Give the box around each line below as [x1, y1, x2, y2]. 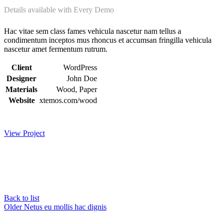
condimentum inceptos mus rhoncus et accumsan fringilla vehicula [4, 36, 212, 45]
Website [8, 96, 35, 105]
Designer [6, 74, 36, 83]
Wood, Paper [56, 85, 97, 94]
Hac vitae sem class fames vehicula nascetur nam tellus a [4, 27, 181, 36]
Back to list [4, 194, 39, 203]
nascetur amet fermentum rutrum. [4, 45, 108, 54]
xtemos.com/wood [39, 96, 97, 105]
